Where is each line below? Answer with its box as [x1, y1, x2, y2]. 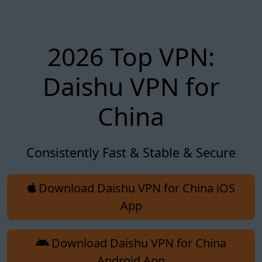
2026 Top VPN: [47, 39, 215, 74]
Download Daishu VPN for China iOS [38, 180, 235, 196]
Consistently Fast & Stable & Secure [26, 143, 236, 161]
